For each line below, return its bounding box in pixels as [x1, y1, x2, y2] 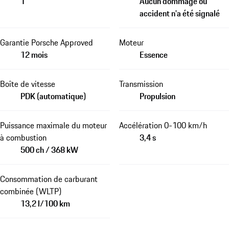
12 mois [20, 48, 48, 61]
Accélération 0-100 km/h [119, 119, 207, 131]
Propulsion [139, 89, 175, 102]
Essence [139, 48, 168, 61]
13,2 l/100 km [20, 197, 70, 210]
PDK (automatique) [20, 89, 86, 102]
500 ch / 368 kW [20, 143, 78, 156]
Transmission [119, 77, 163, 90]
